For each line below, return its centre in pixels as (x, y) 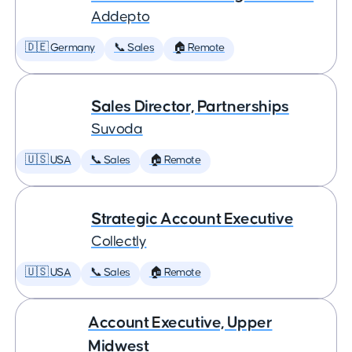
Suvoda (117, 129)
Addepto (121, 17)
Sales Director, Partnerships (190, 106)
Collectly (119, 242)
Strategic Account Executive (192, 219)
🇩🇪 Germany (60, 48)
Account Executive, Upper (180, 323)
